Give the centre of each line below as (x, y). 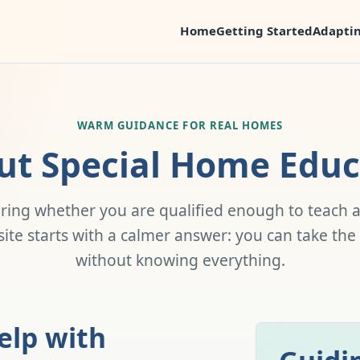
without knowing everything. (180, 260)
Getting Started (264, 30)
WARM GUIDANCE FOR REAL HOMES (180, 125)
